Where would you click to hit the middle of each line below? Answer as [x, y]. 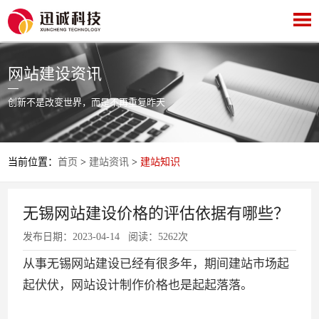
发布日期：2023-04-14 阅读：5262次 [106, 236]
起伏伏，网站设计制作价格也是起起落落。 [138, 286]
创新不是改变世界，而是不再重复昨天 [87, 102]
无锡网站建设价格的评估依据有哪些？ [156, 213]
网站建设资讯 [55, 73]
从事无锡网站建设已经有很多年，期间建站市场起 [156, 264]
